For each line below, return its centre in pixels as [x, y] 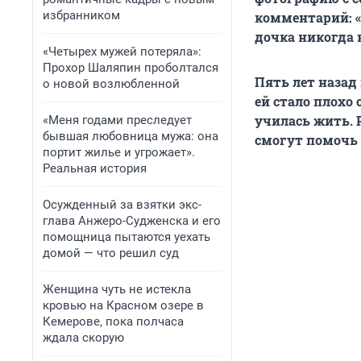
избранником [81, 15]
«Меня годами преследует [117, 120]
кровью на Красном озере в [123, 305]
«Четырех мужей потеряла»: [122, 52]
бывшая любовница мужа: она [131, 136]
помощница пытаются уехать [127, 237]
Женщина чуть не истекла [117, 289]
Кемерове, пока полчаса [113, 322]
